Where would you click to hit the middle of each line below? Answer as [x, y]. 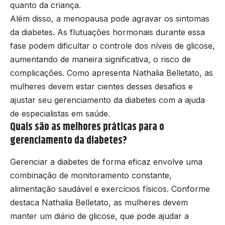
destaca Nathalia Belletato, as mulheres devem [99, 203]
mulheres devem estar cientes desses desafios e [101, 87]
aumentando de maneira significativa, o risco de [100, 60]
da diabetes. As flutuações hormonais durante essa [107, 32]
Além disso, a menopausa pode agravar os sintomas [110, 19]
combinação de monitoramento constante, [91, 176]
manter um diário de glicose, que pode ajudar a [99, 216]
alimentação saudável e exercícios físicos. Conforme [110, 189]
